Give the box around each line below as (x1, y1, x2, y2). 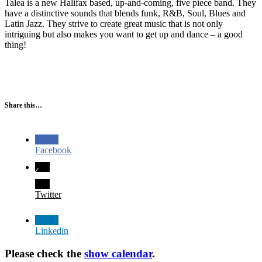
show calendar (84, 247, 152, 260)
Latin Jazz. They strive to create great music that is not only (5, 19, 223, 29)
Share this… (5, 101, 42, 110)
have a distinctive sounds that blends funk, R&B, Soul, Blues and (5, 8, 246, 19)
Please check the (5, 247, 84, 260)
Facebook (35, 145, 71, 156)
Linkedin (35, 226, 68, 236)
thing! (5, 40, 26, 50)
